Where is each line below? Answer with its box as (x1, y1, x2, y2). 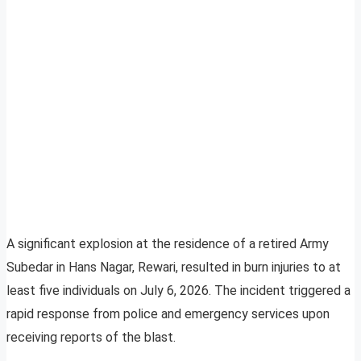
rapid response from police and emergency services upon (6, 306, 330, 322)
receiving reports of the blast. (6, 330, 176, 346)
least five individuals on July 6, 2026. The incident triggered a (6, 283, 351, 299)
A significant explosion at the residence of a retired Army (6, 236, 329, 252)
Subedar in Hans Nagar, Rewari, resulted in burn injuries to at (6, 259, 341, 276)
